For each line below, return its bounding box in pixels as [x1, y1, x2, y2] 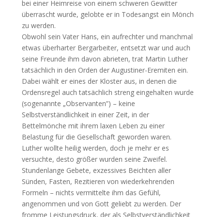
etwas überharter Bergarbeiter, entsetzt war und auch [21, 43, 190, 53]
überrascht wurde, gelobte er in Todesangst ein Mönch [21, 10, 194, 19]
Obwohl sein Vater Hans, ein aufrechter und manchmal [21, 32, 193, 42]
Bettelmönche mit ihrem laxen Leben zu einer [21, 121, 165, 131]
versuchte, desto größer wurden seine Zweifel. [21, 155, 167, 164]
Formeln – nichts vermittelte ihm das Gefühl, [21, 188, 161, 198]
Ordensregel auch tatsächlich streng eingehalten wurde [21, 88, 194, 97]
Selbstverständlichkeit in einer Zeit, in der [21, 110, 149, 120]
